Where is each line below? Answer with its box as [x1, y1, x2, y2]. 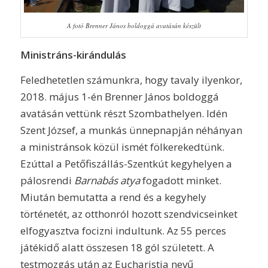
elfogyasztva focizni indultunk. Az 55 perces [20, 224, 226, 238]
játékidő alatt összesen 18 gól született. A [20, 240, 214, 255]
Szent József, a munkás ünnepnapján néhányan [20, 123, 242, 138]
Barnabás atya [74, 173, 140, 188]
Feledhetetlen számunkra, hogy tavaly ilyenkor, [20, 73, 242, 87]
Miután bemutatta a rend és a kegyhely [20, 190, 206, 205]
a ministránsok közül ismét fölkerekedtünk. [20, 140, 224, 154]
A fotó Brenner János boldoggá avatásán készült [66, 21, 201, 31]
